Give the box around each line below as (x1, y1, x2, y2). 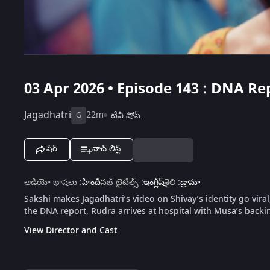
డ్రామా (180, 175, 200, 189)
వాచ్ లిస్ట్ (92, 143, 121, 153)
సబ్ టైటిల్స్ (101, 175, 139, 189)
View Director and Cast (24, 224, 117, 237)
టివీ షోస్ (111, 108, 140, 122)
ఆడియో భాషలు (24, 175, 77, 189)
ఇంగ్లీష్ (143, 175, 165, 189)
